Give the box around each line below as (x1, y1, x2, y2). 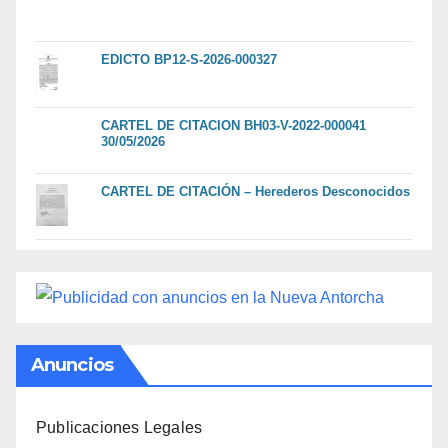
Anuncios (31, 353, 113, 376)
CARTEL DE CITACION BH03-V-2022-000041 (101, 117, 366, 133)
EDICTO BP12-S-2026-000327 (101, 51, 277, 67)
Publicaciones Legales (36, 418, 203, 436)
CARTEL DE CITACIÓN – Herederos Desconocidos (101, 183, 410, 199)
